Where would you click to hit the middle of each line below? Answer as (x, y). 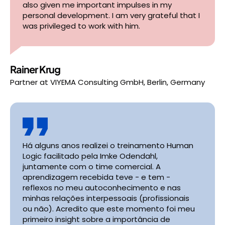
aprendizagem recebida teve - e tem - (96, 177)
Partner (24, 82)
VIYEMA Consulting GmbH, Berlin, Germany (128, 82)
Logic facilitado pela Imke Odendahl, (90, 156)
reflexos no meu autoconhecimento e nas (102, 188)
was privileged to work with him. (81, 26)
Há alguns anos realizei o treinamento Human (108, 145)
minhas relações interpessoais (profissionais (106, 198)
